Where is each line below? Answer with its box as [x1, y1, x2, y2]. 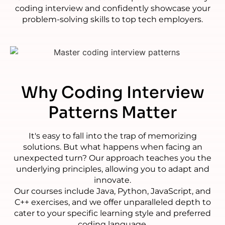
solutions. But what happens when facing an [23, 142, 202, 152]
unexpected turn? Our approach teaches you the [14, 153, 211, 163]
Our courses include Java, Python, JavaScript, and [14, 186, 211, 196]
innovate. [94, 175, 131, 185]
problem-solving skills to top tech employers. [22, 15, 203, 25]
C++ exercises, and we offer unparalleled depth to [14, 197, 211, 207]
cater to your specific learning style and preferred [14, 208, 211, 218]
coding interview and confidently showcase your [15, 4, 210, 14]
